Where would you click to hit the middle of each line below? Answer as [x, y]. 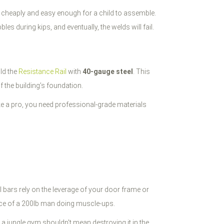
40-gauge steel [108, 71]
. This [141, 71]
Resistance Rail [42, 71]
